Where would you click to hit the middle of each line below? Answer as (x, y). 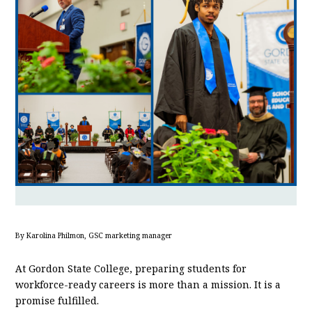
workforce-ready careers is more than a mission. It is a (148, 285)
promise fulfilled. (57, 301)
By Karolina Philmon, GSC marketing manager (95, 235)
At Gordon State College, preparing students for (131, 269)
